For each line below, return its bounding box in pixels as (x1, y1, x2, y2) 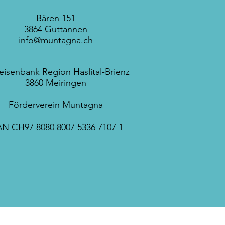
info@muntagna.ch (18, 35, 93, 46)
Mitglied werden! (122, 174, 192, 198)
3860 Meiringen (25, 77, 86, 89)
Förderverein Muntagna (8, 99, 103, 111)
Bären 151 (36, 13, 75, 24)
